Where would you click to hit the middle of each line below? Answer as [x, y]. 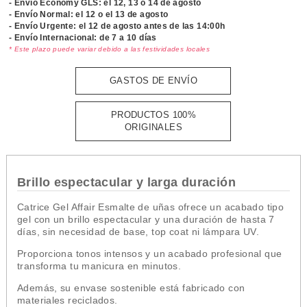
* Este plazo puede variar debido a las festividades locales [110, 49]
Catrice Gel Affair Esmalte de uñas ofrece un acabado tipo [150, 207]
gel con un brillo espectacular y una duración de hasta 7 [146, 219]
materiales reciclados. [67, 300]
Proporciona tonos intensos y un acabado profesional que [149, 253]
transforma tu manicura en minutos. [99, 266]
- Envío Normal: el [47, 14]
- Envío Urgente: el [49, 26]
